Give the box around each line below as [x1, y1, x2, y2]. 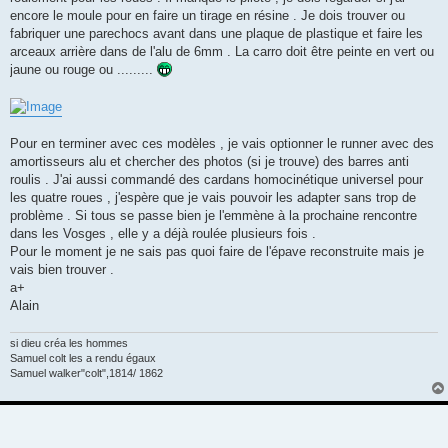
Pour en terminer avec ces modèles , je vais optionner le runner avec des [10, 135, 434, 151]
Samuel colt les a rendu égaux [10, 351, 156, 364]
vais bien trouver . [10, 261, 114, 277]
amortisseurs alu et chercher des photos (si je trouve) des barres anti [10, 153, 409, 169]
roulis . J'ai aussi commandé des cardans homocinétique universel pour [10, 171, 423, 187]
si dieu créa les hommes [10, 336, 128, 349]
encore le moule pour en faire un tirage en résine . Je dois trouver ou [10, 8, 405, 24]
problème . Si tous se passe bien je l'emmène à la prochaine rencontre [10, 207, 417, 223]
